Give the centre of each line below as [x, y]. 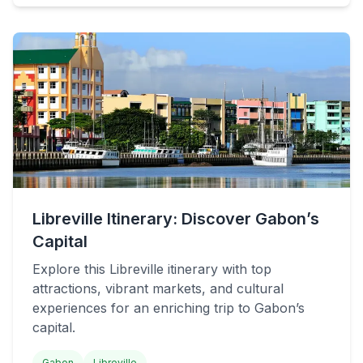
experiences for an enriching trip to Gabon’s [169, 308]
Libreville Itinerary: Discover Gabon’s [176, 219]
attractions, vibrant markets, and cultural [158, 288]
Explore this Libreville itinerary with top [152, 269]
